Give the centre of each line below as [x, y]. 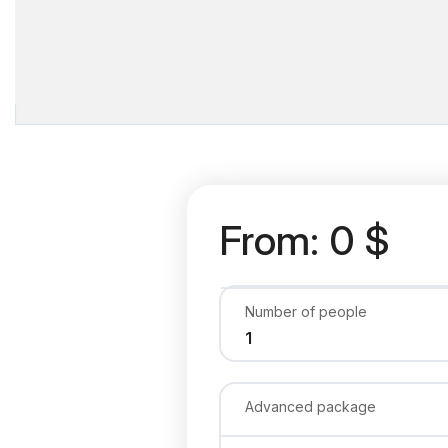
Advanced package [310, 406]
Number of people [306, 311]
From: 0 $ [304, 240]
